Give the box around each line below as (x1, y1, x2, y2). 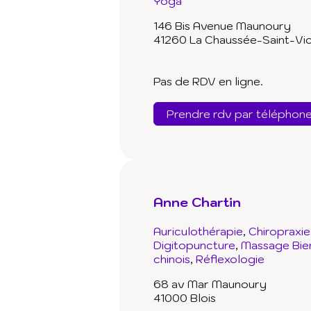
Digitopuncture (153, 238, 235, 253)
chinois (153, 252, 190, 267)
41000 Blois (153, 291, 216, 305)
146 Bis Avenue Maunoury (153, 19, 291, 33)
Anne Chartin (153, 194, 241, 211)
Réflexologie (196, 252, 264, 267)
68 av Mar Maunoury (153, 277, 267, 292)
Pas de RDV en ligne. (153, 74, 263, 89)
